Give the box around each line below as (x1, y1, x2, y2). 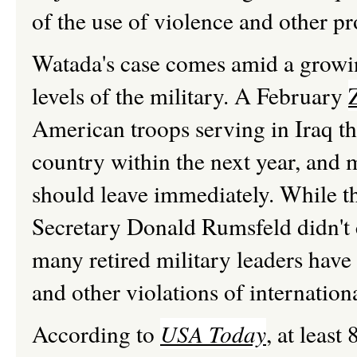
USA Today (160, 317, 266, 349)
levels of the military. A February (32, 79, 348, 111)
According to (32, 317, 160, 349)
